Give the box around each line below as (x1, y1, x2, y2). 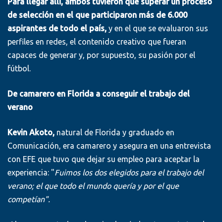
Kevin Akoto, (7, 128, 55, 137)
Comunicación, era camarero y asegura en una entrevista (7, 141, 211, 151)
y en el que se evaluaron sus (107, 24, 208, 33)
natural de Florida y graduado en (55, 128, 174, 137)
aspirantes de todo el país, (7, 24, 107, 33)
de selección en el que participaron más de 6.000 (7, 10, 187, 20)
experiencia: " (7, 168, 55, 177)
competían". (7, 195, 50, 204)
